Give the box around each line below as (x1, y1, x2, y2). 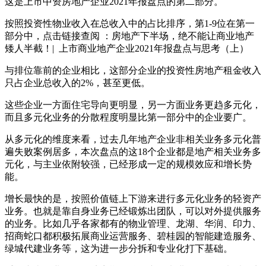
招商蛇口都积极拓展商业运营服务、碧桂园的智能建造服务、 (5, 230, 261, 241)
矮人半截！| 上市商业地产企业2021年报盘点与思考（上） (5, 43, 249, 53)
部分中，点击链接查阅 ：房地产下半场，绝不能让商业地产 (5, 30, 254, 41)
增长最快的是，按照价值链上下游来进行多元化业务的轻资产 (5, 193, 261, 204)
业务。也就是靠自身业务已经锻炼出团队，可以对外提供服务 (5, 205, 261, 216)
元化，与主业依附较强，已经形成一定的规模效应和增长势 (5, 159, 252, 169)
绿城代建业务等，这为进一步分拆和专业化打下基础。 (5, 243, 233, 254)
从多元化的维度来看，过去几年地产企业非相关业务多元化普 (5, 134, 261, 144)
